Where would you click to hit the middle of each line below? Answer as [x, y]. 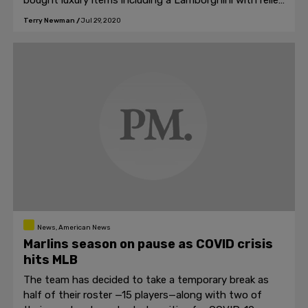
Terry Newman [49, 21]
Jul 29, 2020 [101, 21]
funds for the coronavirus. [86, 15]
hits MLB [51, 260]
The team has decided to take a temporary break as [146, 280]
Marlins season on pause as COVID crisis [148, 244]
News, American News [74, 228]
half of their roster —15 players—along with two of [143, 295]
